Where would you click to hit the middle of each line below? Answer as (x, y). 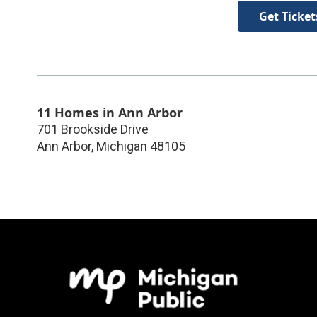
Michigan (122, 146)
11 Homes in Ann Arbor (110, 112)
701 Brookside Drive (93, 129)
